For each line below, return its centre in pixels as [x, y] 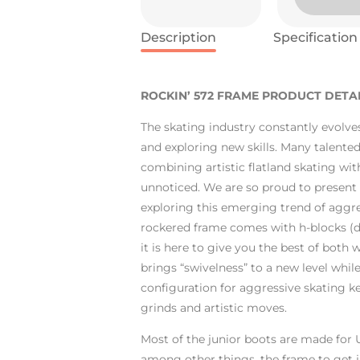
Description [178, 37]
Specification [315, 37]
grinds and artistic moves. [213, 308]
